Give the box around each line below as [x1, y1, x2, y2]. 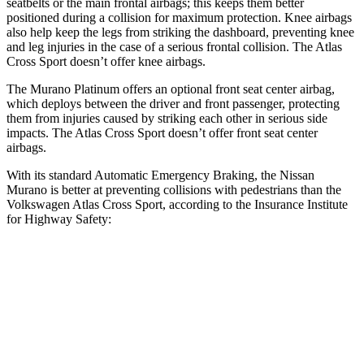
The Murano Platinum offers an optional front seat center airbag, [6, 81, 335, 96]
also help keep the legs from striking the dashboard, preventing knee [6, 24, 354, 39]
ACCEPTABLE [248, 301, 315, 314]
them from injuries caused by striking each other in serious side [6, 110, 327, 125]
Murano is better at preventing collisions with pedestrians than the [6, 182, 341, 197]
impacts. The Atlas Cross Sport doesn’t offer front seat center [6, 125, 318, 140]
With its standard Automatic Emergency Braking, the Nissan [6, 167, 314, 182]
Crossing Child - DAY [202, 339, 299, 351]
